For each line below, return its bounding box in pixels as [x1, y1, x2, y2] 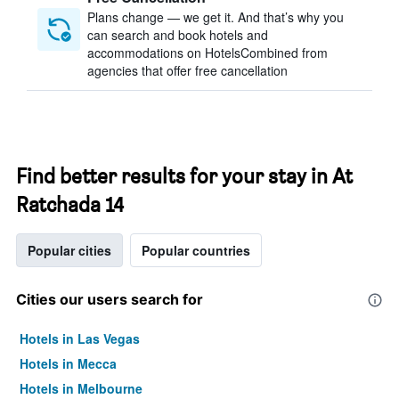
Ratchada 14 [16, 191, 124, 217]
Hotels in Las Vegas [20, 330, 140, 347]
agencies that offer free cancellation [87, 61, 288, 79]
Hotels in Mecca [20, 354, 117, 372]
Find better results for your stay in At [16, 163, 353, 189]
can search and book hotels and [87, 26, 268, 44]
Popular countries [142, 241, 250, 259]
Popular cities [28, 241, 111, 259]
